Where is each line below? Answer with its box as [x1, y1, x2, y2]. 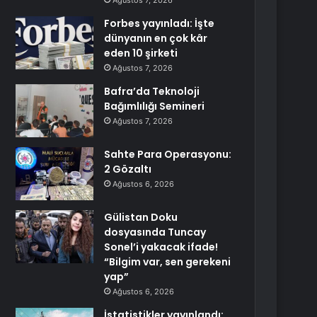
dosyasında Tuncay [104, 225, 207, 239]
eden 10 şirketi [104, 46, 178, 60]
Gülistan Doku [104, 210, 178, 224]
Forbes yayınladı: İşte [104, 16, 215, 30]
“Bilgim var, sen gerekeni [104, 255, 231, 269]
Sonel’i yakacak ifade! [104, 240, 219, 254]
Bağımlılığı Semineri [104, 99, 205, 113]
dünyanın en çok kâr [104, 31, 208, 45]
